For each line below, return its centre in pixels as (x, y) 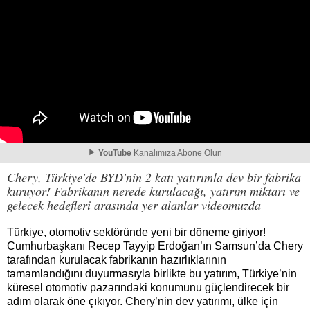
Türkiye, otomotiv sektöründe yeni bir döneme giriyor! (136, 232)
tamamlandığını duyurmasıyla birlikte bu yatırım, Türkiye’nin (152, 274)
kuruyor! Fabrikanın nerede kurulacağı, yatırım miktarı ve (153, 191)
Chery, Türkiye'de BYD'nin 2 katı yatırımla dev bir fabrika (154, 177)
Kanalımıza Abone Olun (177, 153)
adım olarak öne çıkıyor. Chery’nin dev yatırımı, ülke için (143, 301)
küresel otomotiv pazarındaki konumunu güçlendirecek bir (148, 288)
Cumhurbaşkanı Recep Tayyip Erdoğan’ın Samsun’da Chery (155, 246)
